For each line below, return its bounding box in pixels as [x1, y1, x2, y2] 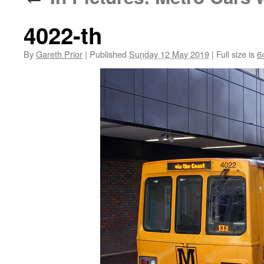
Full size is [214, 48, 257, 60]
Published [90, 48, 127, 60]
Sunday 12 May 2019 [129, 48, 209, 60]
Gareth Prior [36, 48, 82, 60]
